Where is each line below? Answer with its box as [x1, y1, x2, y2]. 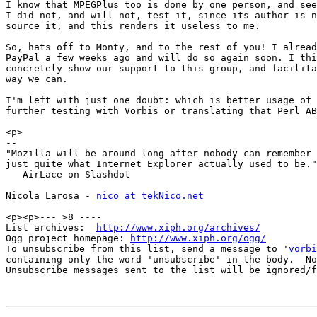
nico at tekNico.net [96, 190, 204, 202]
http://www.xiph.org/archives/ [96, 222, 260, 234]
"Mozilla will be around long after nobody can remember [6, 148, 311, 159]
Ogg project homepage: [6, 233, 130, 244]
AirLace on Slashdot [6, 169, 130, 180]
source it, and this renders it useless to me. [6, 21, 260, 32]
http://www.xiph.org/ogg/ [130, 233, 266, 244]
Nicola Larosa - [6, 190, 96, 202]
